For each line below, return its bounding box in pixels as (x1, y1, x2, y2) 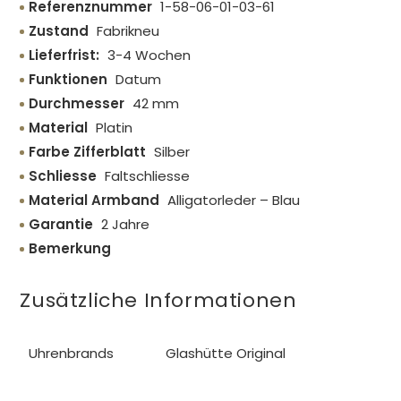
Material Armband (29, 191, 160, 209)
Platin (92, 118, 133, 137)
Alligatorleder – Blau (164, 191, 301, 209)
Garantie (29, 215, 94, 234)
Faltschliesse (101, 166, 191, 185)
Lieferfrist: (29, 46, 100, 64)
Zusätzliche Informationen (20, 286, 297, 314)
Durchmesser (29, 94, 125, 113)
